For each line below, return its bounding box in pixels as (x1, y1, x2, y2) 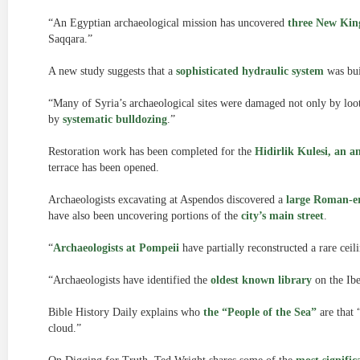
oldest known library (211, 274, 312, 286)
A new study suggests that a (48, 65, 176, 77)
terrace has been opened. (48, 162, 159, 174)
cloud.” (48, 322, 81, 334)
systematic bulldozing (63, 113, 167, 125)
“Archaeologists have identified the (48, 274, 211, 286)
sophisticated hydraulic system (176, 65, 324, 77)
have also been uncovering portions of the (48, 210, 241, 222)
